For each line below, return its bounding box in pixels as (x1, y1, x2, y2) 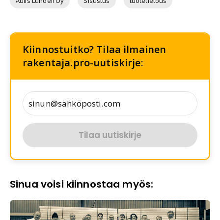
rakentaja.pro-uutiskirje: (23, 56, 143, 70)
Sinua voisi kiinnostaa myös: (10, 177, 154, 192)
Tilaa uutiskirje (79, 129, 141, 141)
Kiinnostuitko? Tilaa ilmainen (23, 43, 166, 56)
